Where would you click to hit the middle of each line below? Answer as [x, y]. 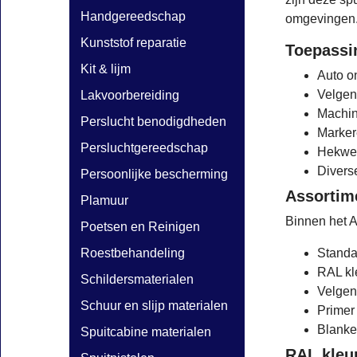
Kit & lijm [106, 69]
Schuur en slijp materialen [154, 306]
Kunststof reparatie [133, 43]
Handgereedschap [133, 16]
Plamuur [104, 200]
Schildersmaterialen [137, 279]
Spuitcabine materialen [146, 332]
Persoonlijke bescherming [154, 174]
